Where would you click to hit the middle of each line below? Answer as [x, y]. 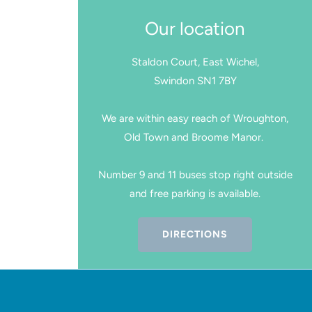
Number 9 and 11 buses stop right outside [195, 175]
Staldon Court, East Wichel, [195, 62]
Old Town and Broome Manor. [195, 138]
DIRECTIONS [195, 235]
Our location [195, 29]
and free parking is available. [195, 194]
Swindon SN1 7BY [195, 81]
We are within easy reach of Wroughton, [195, 119]
